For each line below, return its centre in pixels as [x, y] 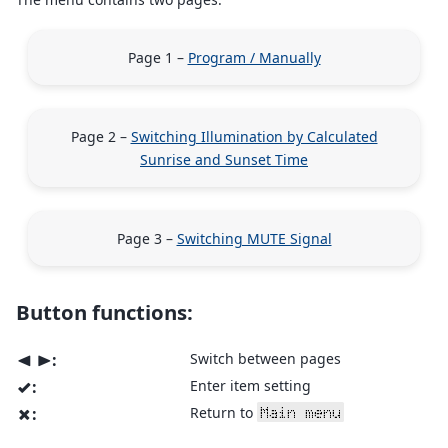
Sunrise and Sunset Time [224, 159]
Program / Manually [254, 57]
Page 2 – [100, 136]
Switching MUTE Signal [254, 238]
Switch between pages [265, 359]
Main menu [301, 412]
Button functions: [104, 311]
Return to [223, 413]
